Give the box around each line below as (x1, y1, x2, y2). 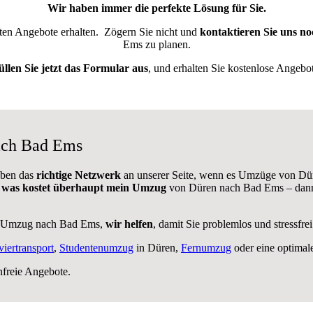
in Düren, (133, 241, 181, 254)
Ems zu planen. (122, 38, 191, 50)
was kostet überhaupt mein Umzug (1, 181, 166, 194)
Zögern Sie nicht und (104, 25, 200, 38)
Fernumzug (181, 241, 231, 254)
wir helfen (105, 217, 153, 230)
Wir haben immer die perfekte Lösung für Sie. (47, 1, 266, 14)
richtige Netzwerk (36, 168, 124, 181)
